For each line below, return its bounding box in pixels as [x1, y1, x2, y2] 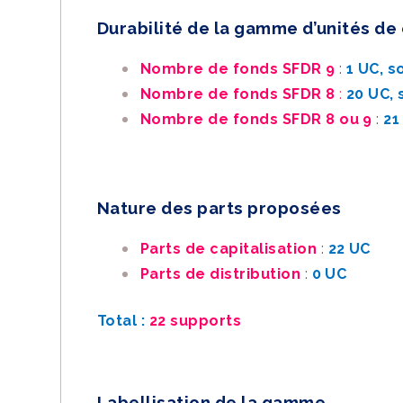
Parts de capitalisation [140, 240, 321, 257]
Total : [97, 312, 146, 329]
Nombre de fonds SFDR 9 [140, 60, 336, 77]
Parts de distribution [140, 265, 305, 282]
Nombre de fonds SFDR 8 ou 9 [140, 111, 377, 128]
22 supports [145, 312, 242, 329]
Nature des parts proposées [97, 198, 342, 218]
